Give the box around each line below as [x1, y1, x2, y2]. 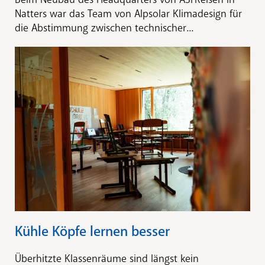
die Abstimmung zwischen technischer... [15, 21, 193, 34]
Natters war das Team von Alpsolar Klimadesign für [15, 7, 242, 20]
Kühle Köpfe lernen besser [15, 222, 170, 241]
